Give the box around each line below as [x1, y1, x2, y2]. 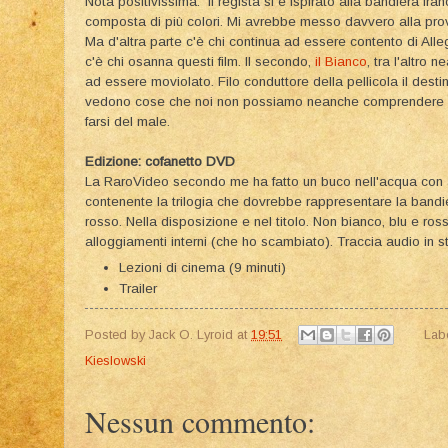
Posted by [85, 326, 149, 342]
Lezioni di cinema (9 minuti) [118, 259, 286, 275]
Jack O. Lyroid [149, 326, 233, 342]
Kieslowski [85, 353, 146, 369]
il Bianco [315, 53, 367, 69]
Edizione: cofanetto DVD [85, 153, 235, 169]
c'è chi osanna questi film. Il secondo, [85, 53, 315, 69]
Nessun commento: [85, 401, 315, 442]
